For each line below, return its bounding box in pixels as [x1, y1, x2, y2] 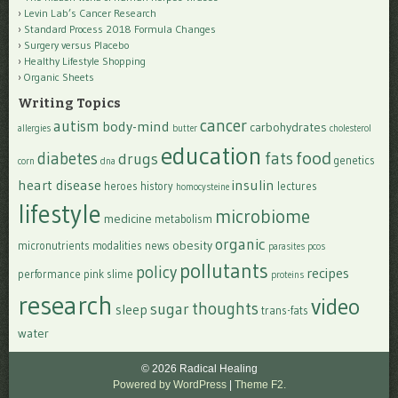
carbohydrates [250, 119, 327, 136]
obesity [172, 237, 212, 254]
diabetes [37, 148, 98, 170]
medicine [104, 211, 152, 227]
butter [172, 123, 197, 135]
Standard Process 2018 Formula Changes [24, 22, 216, 36]
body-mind [102, 117, 170, 136]
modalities [92, 239, 142, 253]
